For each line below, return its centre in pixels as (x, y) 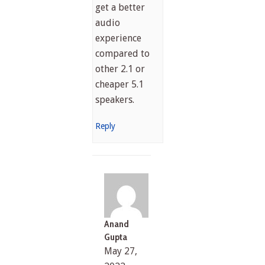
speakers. (114, 99)
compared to (122, 53)
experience (118, 38)
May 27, (121, 251)
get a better (120, 7)
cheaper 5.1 (119, 84)
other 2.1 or (120, 69)
